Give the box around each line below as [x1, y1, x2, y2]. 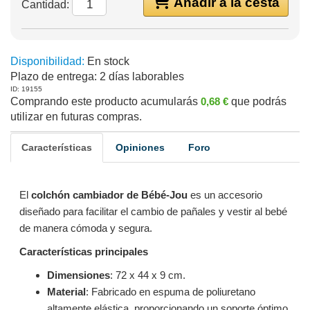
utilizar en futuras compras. [10, 111, 142, 122]
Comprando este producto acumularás [10, 95, 201, 107]
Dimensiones [46, 269, 110, 281]
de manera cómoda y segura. [19, 222, 152, 234]
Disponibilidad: [10, 55, 84, 67]
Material [46, 286, 86, 298]
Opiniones [116, 142, 165, 153]
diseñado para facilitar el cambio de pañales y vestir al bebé [19, 206, 287, 217]
